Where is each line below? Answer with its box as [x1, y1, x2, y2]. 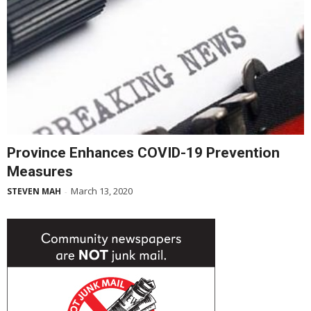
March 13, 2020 [71, 184, 133, 197]
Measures [7, 162, 73, 180]
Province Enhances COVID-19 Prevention [7, 144, 280, 161]
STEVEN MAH [7, 185, 61, 197]
